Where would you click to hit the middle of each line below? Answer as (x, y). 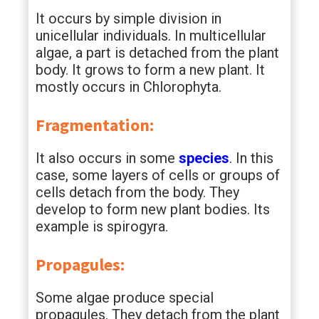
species (204, 158)
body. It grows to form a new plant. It (150, 70)
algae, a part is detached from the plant (157, 53)
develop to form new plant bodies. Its (153, 209)
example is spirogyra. (102, 226)
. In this (251, 158)
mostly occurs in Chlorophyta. (129, 87)
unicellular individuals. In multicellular (151, 36)
